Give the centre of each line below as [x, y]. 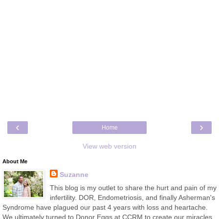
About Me [15, 161]
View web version [109, 146]
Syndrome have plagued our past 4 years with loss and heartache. [105, 207]
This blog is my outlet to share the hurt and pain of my [133, 187]
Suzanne [74, 174]
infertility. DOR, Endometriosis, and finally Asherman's [132, 197]
